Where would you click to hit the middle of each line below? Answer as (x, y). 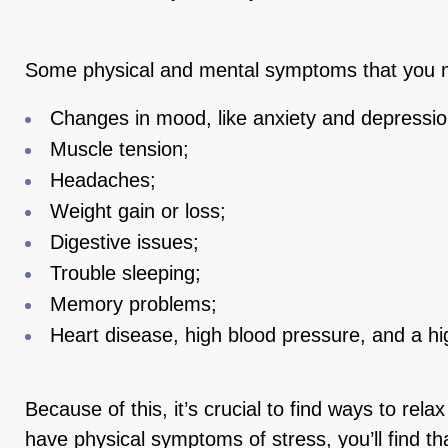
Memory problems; (133, 304)
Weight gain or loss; (138, 211)
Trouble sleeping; (125, 273)
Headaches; (103, 180)
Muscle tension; (119, 149)
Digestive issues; (124, 242)
